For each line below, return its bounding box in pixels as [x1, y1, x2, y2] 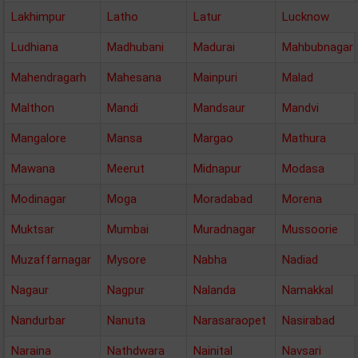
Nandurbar [11, 313, 66, 328]
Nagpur [107, 283, 145, 297]
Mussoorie [282, 222, 338, 237]
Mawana [11, 161, 55, 176]
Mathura [282, 131, 326, 145]
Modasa [282, 161, 324, 176]
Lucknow [282, 10, 329, 24]
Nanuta [107, 313, 145, 328]
